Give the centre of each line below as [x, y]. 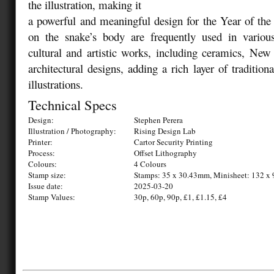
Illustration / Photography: [72, 131]
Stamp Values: [52, 197]
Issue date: [46, 186]
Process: [42, 153]
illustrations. [56, 84]
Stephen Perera [158, 120]
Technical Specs [72, 105]
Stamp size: [47, 175]
